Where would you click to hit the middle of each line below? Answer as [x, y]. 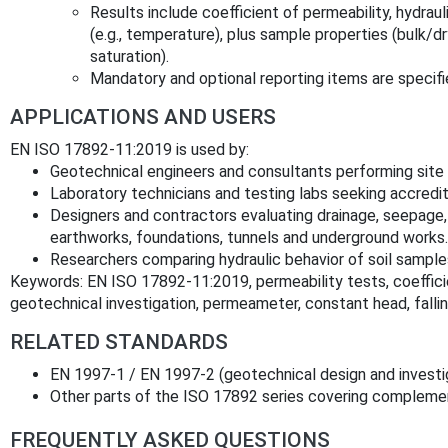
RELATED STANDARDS [119, 341]
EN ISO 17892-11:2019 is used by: [129, 149]
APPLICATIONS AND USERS [143, 116]
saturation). [129, 56]
